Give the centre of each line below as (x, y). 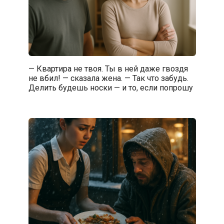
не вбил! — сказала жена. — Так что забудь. (108, 78)
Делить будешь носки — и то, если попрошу (110, 87)
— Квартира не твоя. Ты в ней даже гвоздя (108, 68)
